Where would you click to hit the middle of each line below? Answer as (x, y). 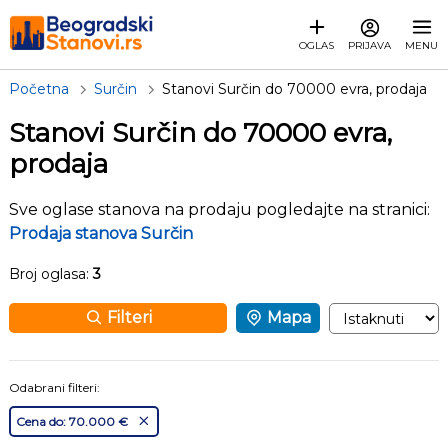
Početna (39, 89)
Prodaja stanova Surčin (101, 233)
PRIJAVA (369, 45)
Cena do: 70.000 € (71, 421)
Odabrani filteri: (54, 387)
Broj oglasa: (51, 274)
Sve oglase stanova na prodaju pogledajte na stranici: (219, 209)
